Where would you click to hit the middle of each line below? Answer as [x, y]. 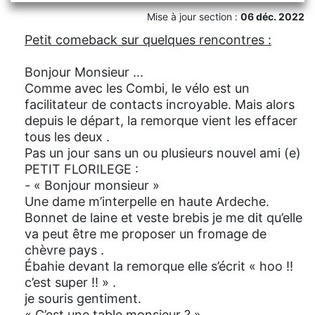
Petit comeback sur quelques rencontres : [148, 40]
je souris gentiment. [83, 299]
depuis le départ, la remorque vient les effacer [161, 121]
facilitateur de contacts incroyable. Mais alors [160, 105]
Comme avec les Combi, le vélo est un [137, 89]
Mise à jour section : [194, 17]
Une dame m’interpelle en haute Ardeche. [147, 202]
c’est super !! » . [70, 283]
